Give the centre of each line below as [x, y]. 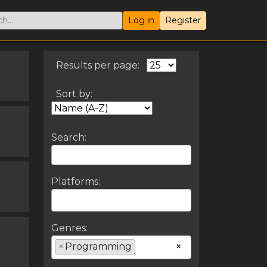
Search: [69, 138]
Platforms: [75, 182]
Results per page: [97, 65]
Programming [98, 247]
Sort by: [74, 94]
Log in [141, 20]
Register [183, 20]
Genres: [69, 228]
